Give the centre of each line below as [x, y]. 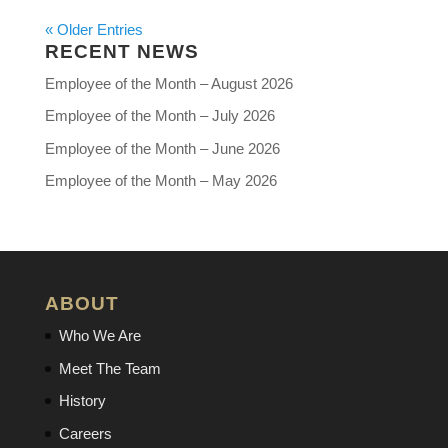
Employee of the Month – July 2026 [159, 116]
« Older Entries [93, 29]
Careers [85, 433]
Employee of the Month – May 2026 [160, 181]
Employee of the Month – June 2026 [162, 148]
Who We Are [99, 336]
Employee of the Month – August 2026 [168, 83]
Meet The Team [109, 368]
